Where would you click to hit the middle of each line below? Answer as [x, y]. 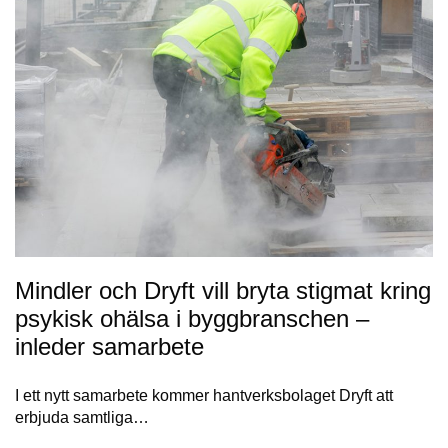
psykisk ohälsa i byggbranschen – [192, 318]
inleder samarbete [109, 346]
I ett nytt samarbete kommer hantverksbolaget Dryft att [204, 395]
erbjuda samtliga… [82, 417]
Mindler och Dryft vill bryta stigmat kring [223, 290]
